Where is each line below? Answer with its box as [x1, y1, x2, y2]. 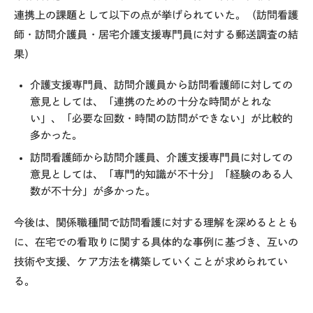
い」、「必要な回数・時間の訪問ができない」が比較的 [29, 113, 293, 124]
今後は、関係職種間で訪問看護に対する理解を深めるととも [14, 217, 299, 228]
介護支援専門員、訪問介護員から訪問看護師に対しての [29, 80, 293, 91]
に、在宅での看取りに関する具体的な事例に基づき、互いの [14, 236, 299, 247]
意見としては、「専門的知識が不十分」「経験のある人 [29, 168, 293, 180]
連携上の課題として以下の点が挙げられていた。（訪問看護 [14, 9, 299, 20]
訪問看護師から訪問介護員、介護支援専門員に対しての [29, 152, 293, 163]
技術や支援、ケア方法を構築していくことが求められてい [14, 256, 288, 267]
